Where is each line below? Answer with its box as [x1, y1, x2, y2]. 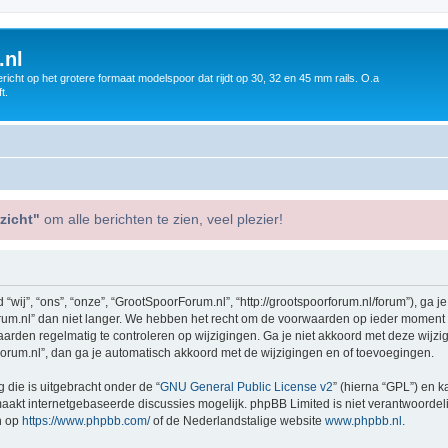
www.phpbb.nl [325, 413, 402, 428]
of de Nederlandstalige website [150, 413, 325, 428]
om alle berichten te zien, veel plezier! [40, 211, 283, 227]
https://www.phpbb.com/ [22, 413, 150, 428]
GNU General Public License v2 [160, 379, 333, 394]
